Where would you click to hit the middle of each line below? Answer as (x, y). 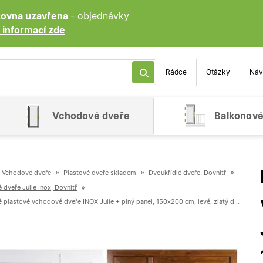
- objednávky (100, 16)
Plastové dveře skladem (100, 173)
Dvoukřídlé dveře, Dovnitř (187, 173)
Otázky (218, 72)
